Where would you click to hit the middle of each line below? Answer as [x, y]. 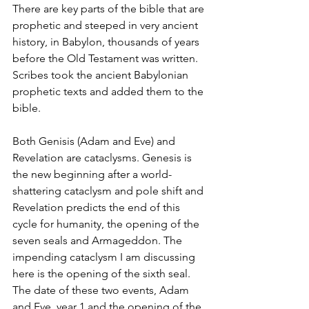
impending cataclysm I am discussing [105, 257]
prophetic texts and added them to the [109, 91]
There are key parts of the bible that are [110, 9]
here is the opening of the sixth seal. [103, 273]
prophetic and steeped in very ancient [107, 25]
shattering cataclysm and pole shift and [109, 191]
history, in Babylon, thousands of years [107, 42]
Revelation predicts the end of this [98, 207]
